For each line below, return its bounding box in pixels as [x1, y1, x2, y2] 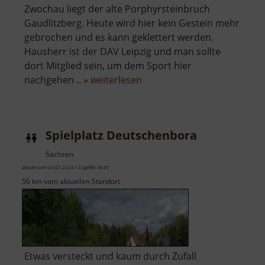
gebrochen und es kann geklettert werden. [24, 31, 214, 44]
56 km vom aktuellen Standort [22, 176, 120, 187]
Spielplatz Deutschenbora [46, 127, 197, 144]
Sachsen [46, 149, 73, 160]
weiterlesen [91, 73, 142, 87]
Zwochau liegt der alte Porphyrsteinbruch [24, 2, 210, 16]
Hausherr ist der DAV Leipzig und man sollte [24, 45, 221, 59]
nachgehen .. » [24, 73, 91, 87]
